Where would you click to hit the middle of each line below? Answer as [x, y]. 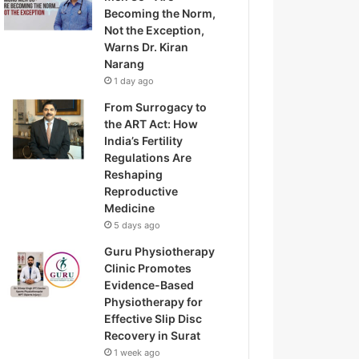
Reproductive [141, 191]
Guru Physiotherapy [160, 251]
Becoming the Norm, [160, 13]
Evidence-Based [149, 285]
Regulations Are [148, 157]
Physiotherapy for [154, 302]
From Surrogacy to [156, 107]
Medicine [130, 208]
